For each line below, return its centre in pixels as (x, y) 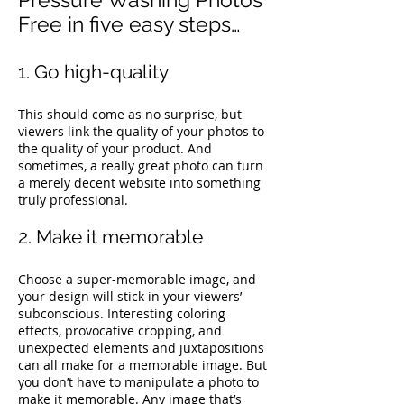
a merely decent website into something (139, 183)
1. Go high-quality (93, 72)
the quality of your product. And (115, 148)
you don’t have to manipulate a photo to (138, 382)
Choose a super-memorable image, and (137, 279)
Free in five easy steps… (129, 24)
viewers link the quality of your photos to (141, 131)
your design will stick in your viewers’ (130, 296)
